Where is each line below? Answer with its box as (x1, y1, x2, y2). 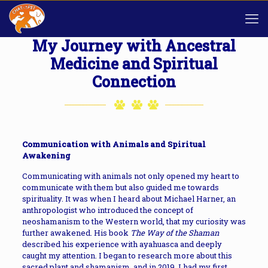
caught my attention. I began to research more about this (22, 250, 232, 261)
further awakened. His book (22, 227, 130, 238)
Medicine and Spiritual (50, 54, 218, 74)
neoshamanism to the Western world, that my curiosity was (22, 216, 246, 227)
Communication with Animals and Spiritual (22, 139, 206, 150)
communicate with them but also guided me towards (22, 182, 219, 193)
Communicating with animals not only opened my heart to (22, 170, 239, 181)
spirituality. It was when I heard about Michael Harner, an (22, 193, 236, 204)
